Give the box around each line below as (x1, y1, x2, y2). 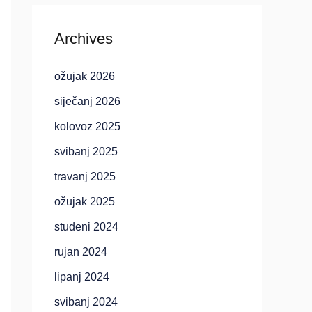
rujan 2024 (54, 246, 107, 258)
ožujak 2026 (54, 70, 115, 82)
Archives (54, 30, 113, 47)
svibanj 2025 (54, 146, 118, 157)
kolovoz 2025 (54, 120, 120, 132)
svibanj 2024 (54, 296, 118, 308)
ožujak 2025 (54, 196, 115, 208)
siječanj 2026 (54, 95, 120, 107)
